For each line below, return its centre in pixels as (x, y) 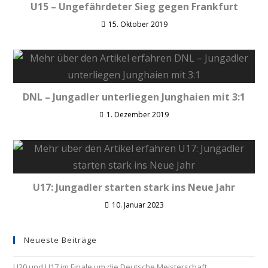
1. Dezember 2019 (138, 115)
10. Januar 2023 (138, 205)
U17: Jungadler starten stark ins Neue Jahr (134, 187)
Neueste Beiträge (61, 240)
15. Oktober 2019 (138, 24)
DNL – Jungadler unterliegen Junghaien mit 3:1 (134, 97)
